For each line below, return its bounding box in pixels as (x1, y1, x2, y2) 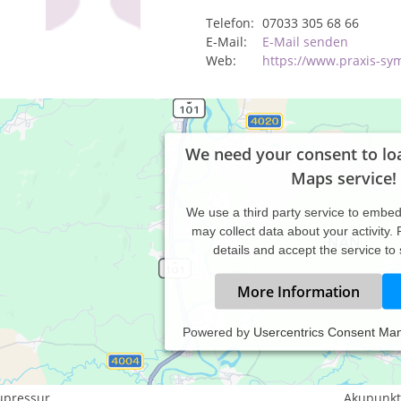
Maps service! (291, 166, 397, 189)
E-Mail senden (262, 33, 348, 50)
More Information (236, 281, 360, 302)
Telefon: (206, 14, 254, 31)
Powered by (183, 324, 253, 339)
